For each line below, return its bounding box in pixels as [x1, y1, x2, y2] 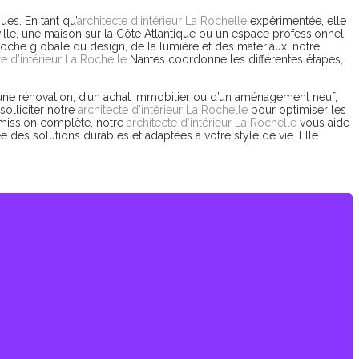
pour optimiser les [248, 103, 346, 116]
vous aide [296, 116, 349, 129]
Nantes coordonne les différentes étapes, [127, 53, 343, 66]
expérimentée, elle [247, 14, 346, 27]
